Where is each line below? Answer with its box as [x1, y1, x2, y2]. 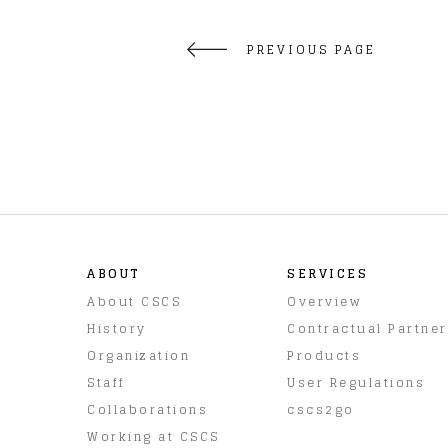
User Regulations [287, 371, 425, 393]
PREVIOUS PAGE [247, 38, 376, 60]
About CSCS [87, 290, 181, 312]
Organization [87, 344, 190, 366]
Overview [287, 290, 361, 312]
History [87, 317, 147, 339]
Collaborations [87, 398, 208, 420]
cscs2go [287, 398, 355, 420]
